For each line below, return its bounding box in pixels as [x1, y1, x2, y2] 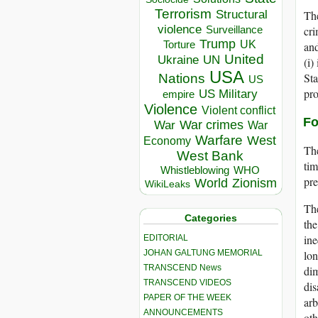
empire [162, 88, 194, 101]
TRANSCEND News [143, 262, 221, 273]
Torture [163, 38, 195, 51]
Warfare [195, 133, 243, 148]
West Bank [176, 148, 243, 164]
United [224, 52, 264, 67]
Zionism [232, 176, 277, 191]
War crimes [180, 118, 243, 133]
